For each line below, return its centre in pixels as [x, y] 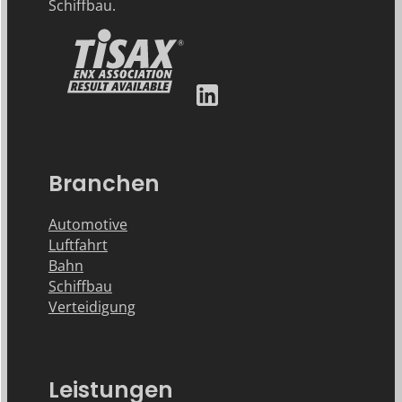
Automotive [87, 224]
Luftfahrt [78, 245]
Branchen [104, 183]
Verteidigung [92, 306]
